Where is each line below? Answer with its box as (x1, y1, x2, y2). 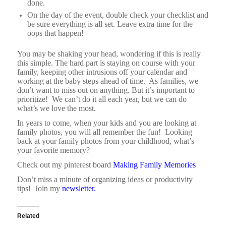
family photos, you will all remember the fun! (17, 128, 161, 137)
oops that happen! (27, 29, 84, 38)
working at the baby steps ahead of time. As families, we (17, 77, 198, 86)
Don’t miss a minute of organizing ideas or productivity (17, 175, 193, 184)
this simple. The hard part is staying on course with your (17, 59, 195, 68)
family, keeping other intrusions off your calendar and (17, 68, 187, 77)
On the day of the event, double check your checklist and (27, 11, 208, 20)
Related (17, 212, 39, 220)
